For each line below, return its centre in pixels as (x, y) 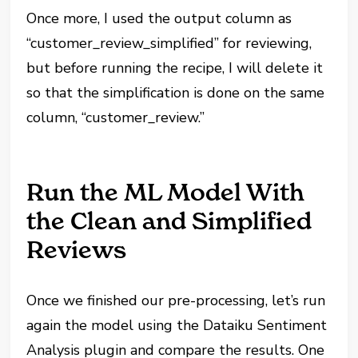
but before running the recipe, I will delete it (175, 68)
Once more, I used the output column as (159, 18)
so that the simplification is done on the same (176, 92)
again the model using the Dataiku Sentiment (177, 325)
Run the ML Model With (166, 192)
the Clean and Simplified (169, 221)
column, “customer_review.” (116, 117)
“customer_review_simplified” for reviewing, (169, 43)
